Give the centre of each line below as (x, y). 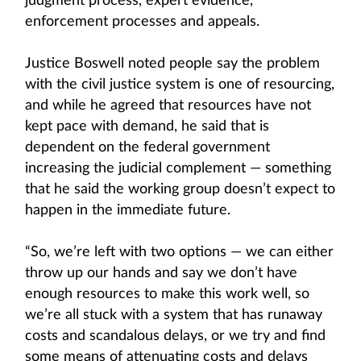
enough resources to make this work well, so (167, 294)
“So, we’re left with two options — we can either (179, 252)
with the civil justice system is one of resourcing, (180, 85)
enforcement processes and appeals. (142, 22)
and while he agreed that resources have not (168, 106)
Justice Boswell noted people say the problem (172, 64)
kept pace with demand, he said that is (147, 127)
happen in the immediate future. (128, 210)
